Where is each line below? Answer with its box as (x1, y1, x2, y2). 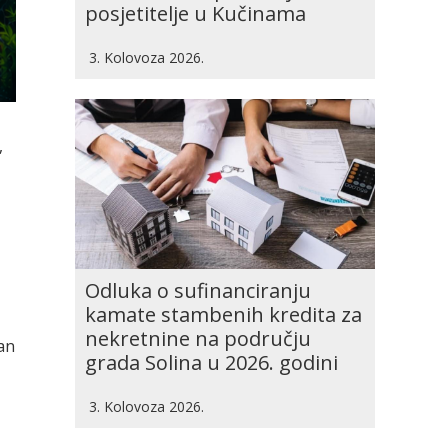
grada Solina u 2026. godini (85, 349, 338, 376)
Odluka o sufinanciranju (85, 277, 311, 304)
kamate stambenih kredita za (85, 301, 362, 328)
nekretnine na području (85, 325, 311, 352)
